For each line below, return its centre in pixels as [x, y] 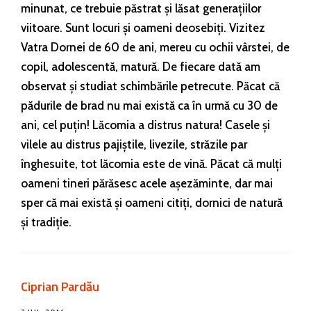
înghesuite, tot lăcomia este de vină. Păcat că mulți [151, 163]
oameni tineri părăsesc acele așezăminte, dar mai [147, 183]
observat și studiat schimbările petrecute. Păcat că [150, 86]
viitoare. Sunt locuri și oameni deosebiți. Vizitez [143, 27]
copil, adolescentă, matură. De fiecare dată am [141, 66]
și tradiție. [46, 222]
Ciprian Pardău [60, 286]
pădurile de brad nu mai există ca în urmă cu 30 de [149, 105]
